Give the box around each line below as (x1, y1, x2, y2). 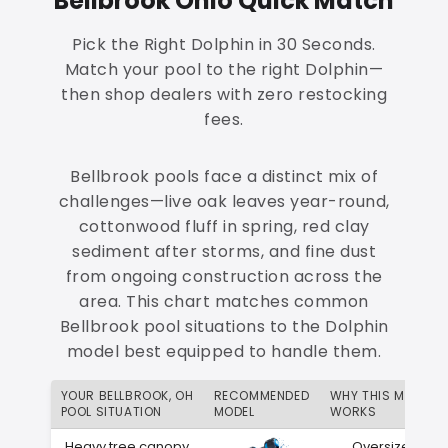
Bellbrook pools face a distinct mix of (70, 164, 378, 188)
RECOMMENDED (213, 386, 310, 404)
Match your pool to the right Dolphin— (64, 57, 384, 81)
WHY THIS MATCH (329, 386, 441, 404)
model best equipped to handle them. (66, 339, 382, 363)
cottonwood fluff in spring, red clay (78, 214, 370, 238)
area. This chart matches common (79, 289, 369, 313)
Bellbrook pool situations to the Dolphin (59, 314, 389, 338)
